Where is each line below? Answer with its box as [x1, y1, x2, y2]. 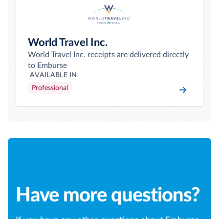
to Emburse [28, 62, 67, 69]
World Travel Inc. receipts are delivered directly [28, 51, 189, 59]
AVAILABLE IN [30, 72, 77, 79]
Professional [32, 85, 68, 91]
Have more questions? [16, 186, 200, 205]
